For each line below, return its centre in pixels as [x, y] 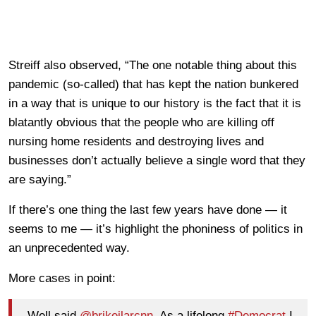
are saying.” [40, 179]
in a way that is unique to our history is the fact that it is [155, 103]
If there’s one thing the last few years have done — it [148, 209]
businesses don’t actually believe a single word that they [157, 160]
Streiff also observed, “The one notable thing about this [153, 65]
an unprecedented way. [69, 248]
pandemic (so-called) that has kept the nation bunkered [153, 84]
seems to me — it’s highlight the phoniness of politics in [156, 229]
